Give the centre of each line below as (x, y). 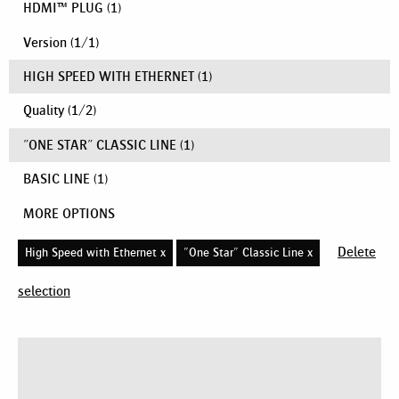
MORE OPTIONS (69, 213)
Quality (45, 110)
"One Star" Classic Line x (248, 252)
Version (47, 42)
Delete (357, 251)
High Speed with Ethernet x (95, 252)
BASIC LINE (57, 179)
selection (44, 290)
